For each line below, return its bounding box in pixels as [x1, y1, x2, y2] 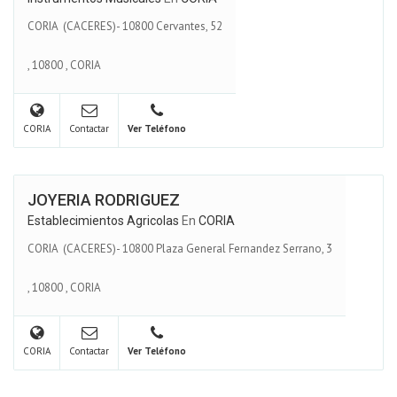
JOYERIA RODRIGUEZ [27, 191, 180, 209]
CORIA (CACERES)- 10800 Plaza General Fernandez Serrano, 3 [27, 240, 332, 256]
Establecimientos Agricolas [27, 214, 179, 228]
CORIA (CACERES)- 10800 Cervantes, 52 [27, 18, 222, 34]
